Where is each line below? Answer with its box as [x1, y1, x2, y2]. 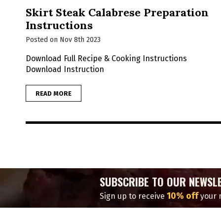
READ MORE [36, 89, 72, 97]
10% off [166, 190, 198, 202]
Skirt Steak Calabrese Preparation [26, 5, 209, 20]
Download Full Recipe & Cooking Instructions [26, 54, 187, 64]
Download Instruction [26, 65, 104, 74]
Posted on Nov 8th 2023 [26, 36, 101, 44]
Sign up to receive [99, 191, 167, 201]
